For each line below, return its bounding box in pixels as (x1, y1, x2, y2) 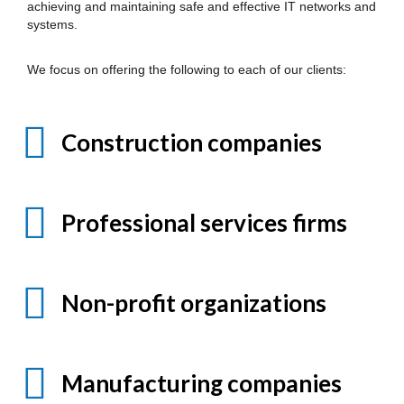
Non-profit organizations (61, 288, 326, 317)
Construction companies (61, 127, 322, 157)
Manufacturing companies (61, 368, 342, 398)
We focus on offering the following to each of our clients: (27, 61, 346, 77)
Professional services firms (61, 207, 347, 237)
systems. (27, 16, 78, 32)
